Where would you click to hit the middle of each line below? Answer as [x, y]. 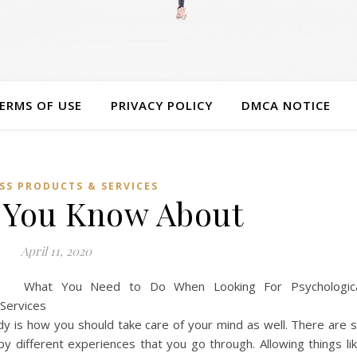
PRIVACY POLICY [161, 105]
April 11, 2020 [56, 251]
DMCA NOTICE [286, 105]
